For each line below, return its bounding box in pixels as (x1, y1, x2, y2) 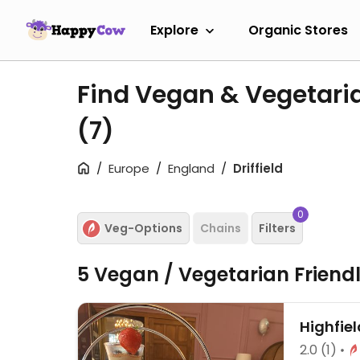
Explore (150, 20, 198, 39)
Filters (259, 219, 296, 236)
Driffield (233, 160, 283, 177)
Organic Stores (248, 20, 348, 39)
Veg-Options (104, 219, 182, 236)
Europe (108, 160, 149, 177)
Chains (200, 219, 241, 236)
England (168, 160, 215, 177)
